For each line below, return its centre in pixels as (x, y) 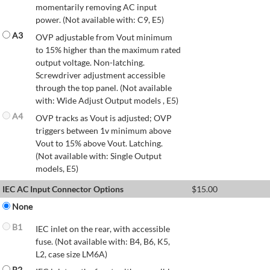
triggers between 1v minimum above (103, 131)
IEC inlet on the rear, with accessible (103, 229)
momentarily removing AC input (96, 7)
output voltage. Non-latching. (90, 63)
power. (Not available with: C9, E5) (100, 20)
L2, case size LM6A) (71, 254)
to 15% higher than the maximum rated (108, 50)
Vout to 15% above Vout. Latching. (99, 143)
